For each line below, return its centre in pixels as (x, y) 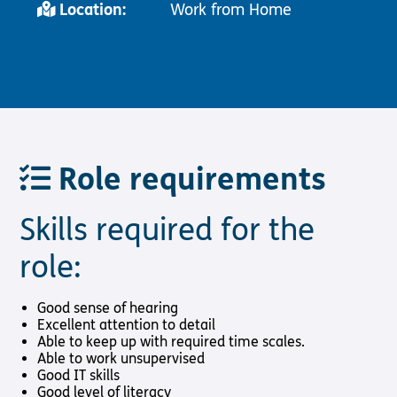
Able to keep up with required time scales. (171, 341)
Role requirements (189, 179)
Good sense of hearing (108, 307)
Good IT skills (79, 375)
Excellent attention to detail (128, 324)
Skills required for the (167, 230)
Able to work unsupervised (121, 358)
